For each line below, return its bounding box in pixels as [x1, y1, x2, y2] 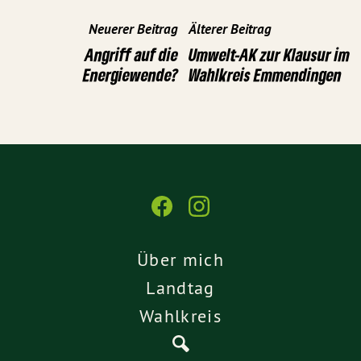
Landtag [146, 276, 215, 300]
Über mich [137, 248, 224, 272]
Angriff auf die [85, 43, 178, 65]
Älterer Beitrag [189, 19, 272, 38]
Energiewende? [83, 63, 178, 85]
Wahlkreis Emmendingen [189, 63, 342, 85]
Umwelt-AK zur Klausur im [189, 43, 350, 65]
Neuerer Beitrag [89, 19, 178, 38]
